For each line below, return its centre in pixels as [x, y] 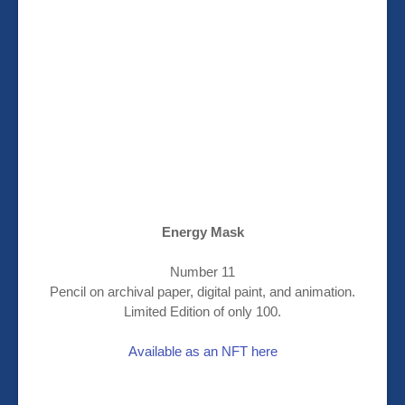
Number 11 [202, 272]
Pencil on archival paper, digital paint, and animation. [202, 292]
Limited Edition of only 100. [202, 312]
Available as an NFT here [202, 352]
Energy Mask [202, 232]
